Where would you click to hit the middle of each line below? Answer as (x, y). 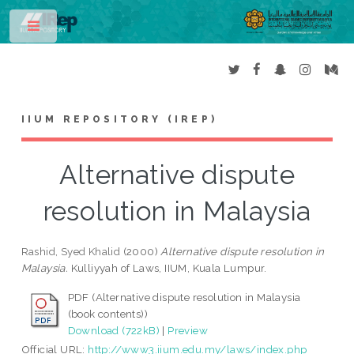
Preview (188, 331)
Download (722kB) (114, 331)
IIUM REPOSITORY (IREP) (119, 120)
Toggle (84, 29)
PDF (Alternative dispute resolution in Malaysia (184, 298)
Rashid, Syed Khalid (71, 252)
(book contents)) (108, 314)
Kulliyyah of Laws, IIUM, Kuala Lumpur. (168, 268)
